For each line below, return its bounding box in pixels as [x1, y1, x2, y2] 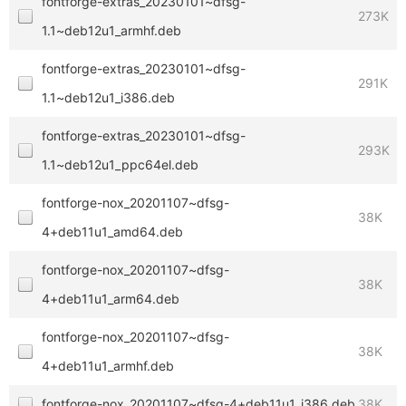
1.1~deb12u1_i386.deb [42, 90, 175, 105]
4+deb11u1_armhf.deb [42, 358, 174, 373]
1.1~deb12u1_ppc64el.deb [42, 157, 198, 172]
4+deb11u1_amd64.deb [42, 224, 183, 239]
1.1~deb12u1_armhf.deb [42, 23, 181, 38]
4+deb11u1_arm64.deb [42, 291, 179, 306]
